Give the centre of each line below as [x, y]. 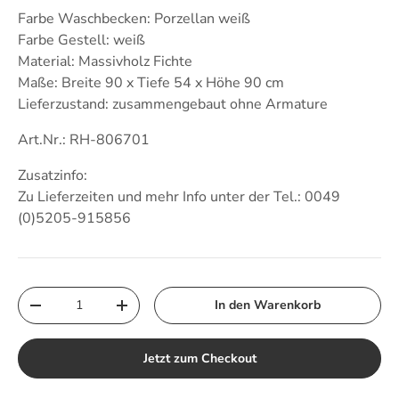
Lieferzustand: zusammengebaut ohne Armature [173, 104]
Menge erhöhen [167, 311]
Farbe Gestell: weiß [81, 40]
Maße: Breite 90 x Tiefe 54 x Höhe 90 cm [151, 83]
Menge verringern [88, 311]
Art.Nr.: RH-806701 [84, 140]
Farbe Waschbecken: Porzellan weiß [134, 19]
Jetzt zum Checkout [199, 358]
